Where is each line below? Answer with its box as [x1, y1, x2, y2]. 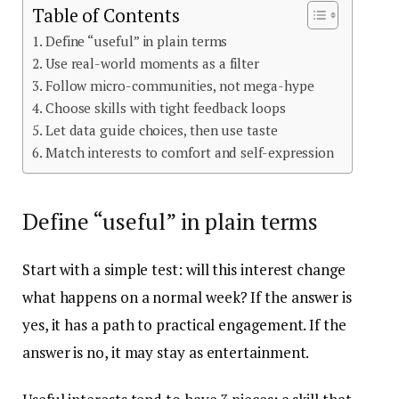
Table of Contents [32, 4, 180, 28]
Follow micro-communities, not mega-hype [45, 77, 314, 95]
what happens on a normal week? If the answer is [22, 286, 353, 307]
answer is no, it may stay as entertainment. [22, 341, 310, 362]
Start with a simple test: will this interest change [22, 258, 346, 280]
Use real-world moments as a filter [45, 54, 260, 73]
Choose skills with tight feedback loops [45, 99, 286, 118]
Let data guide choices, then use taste [45, 121, 278, 140]
